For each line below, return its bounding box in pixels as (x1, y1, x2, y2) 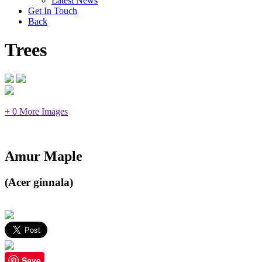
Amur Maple (5, 148, 82, 164)
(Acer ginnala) (5, 175, 73, 188)
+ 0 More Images (5, 106, 68, 116)
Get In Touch (28, 6, 77, 16)
